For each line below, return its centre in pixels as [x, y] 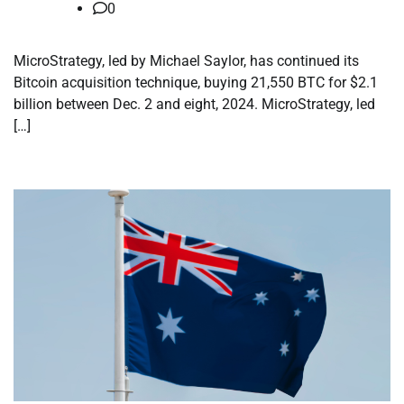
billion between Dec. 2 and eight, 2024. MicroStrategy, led [194, 105]
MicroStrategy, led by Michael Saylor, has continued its [186, 61]
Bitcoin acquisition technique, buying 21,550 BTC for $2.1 [196, 83]
